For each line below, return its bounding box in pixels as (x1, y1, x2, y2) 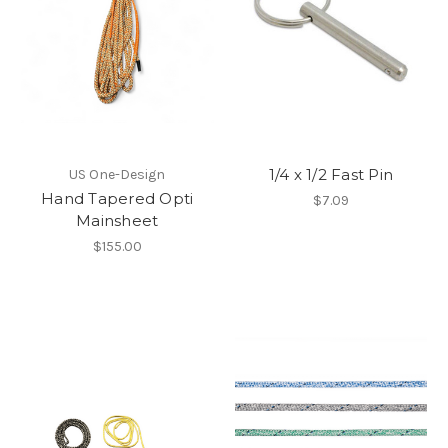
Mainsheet (76, 211, 159, 231)
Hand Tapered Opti (41, 189, 194, 209)
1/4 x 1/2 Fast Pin (268, 165, 393, 185)
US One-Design (69, 166, 166, 184)
